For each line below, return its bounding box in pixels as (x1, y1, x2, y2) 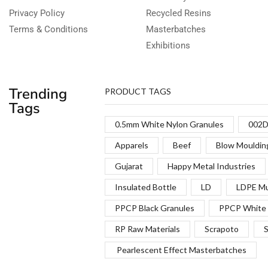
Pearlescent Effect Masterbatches (114, 245, 246, 255)
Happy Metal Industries (167, 161, 256, 172)
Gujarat (114, 161, 143, 172)
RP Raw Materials (114, 224, 180, 234)
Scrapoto (205, 224, 239, 234)
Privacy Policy (9, 7, 65, 19)
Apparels (114, 140, 148, 151)
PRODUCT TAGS (104, 86, 171, 96)
